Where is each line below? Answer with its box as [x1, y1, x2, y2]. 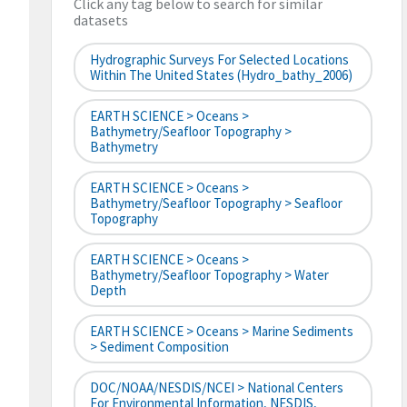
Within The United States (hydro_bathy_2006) [90, 66, 352, 84]
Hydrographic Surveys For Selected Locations [90, 51, 349, 69]
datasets [74, 11, 128, 30]
